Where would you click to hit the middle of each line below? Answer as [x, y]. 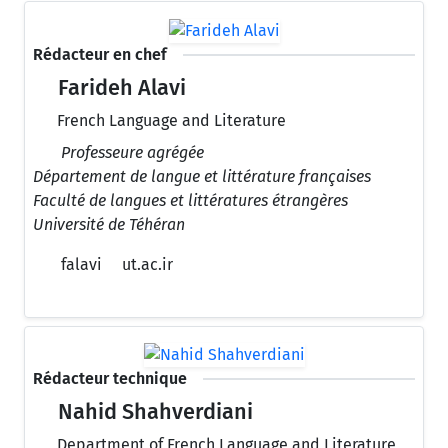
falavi [79, 264]
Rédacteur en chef [100, 54]
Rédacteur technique [110, 379]
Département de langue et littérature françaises [202, 176]
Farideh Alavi [120, 87]
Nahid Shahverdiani [153, 412]
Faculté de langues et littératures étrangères [190, 200]
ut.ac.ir [147, 264]
